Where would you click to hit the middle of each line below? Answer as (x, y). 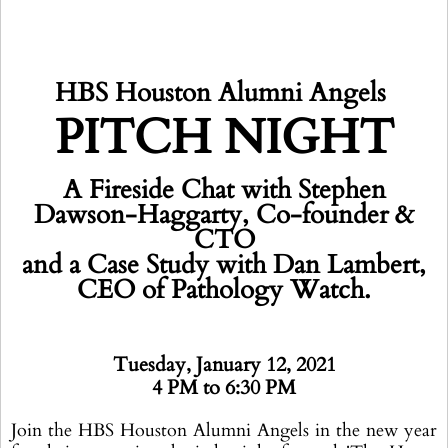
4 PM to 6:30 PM (224, 387)
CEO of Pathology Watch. (224, 289)
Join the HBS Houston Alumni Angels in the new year (224, 430)
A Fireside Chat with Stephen (224, 189)
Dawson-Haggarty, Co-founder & (224, 214)
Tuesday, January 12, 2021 (224, 364)
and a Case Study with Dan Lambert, (224, 264)
